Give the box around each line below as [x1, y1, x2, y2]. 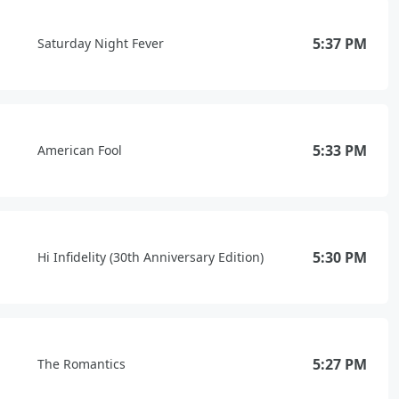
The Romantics [37, 355, 126, 372]
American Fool [37, 142, 122, 159]
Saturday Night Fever [37, 35, 164, 52]
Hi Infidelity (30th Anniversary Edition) [37, 248, 264, 265]
